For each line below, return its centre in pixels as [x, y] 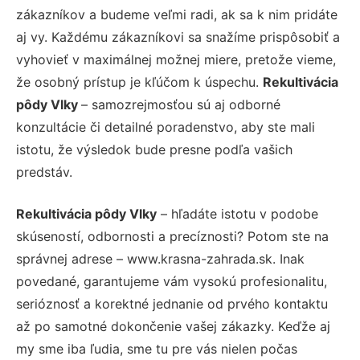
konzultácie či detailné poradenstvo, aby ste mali [166, 127]
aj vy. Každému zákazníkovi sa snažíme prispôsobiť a [178, 37]
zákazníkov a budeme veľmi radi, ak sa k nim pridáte [177, 14]
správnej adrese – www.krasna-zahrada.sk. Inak [160, 258]
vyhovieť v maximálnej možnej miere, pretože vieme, [176, 59]
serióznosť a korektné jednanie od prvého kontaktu [172, 303]
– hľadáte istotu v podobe [237, 213]
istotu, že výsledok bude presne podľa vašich [154, 149]
